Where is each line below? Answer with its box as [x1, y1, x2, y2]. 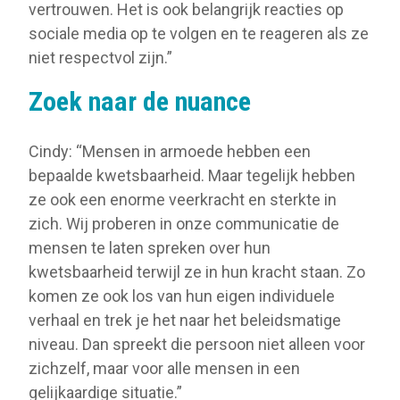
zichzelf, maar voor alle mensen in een [29, 358, 300, 378]
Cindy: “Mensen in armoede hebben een [29, 141, 311, 161]
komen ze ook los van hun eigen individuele [29, 286, 335, 305]
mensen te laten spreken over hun [29, 237, 271, 257]
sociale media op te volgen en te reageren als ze [29, 24, 369, 44]
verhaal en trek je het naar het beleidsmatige [29, 310, 341, 329]
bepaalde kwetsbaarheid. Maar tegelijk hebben [29, 165, 355, 185]
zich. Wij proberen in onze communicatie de [29, 213, 339, 233]
